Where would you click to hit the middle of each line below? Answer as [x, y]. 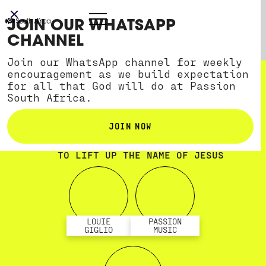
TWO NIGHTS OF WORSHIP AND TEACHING [141, 143]
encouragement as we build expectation [128, 73]
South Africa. [50, 97]
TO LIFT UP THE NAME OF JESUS [141, 155]
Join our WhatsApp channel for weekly [125, 61]
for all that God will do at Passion [121, 85]
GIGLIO [99, 230]
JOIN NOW [130, 125]
